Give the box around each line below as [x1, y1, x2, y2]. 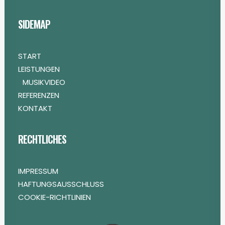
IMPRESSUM [18, 166, 58, 176]
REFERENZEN [18, 90, 59, 100]
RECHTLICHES [18, 132, 66, 147]
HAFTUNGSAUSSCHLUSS [18, 179, 104, 189]
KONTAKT [18, 103, 52, 114]
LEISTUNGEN [18, 64, 60, 74]
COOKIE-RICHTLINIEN [18, 192, 91, 202]
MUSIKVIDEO [23, 77, 65, 87]
